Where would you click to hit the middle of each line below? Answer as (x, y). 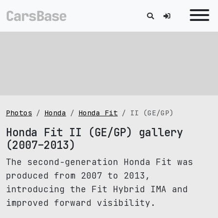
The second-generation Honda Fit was (100, 162)
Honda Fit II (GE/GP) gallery (94, 132)
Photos (19, 113)
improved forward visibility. (81, 203)
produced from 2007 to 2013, (78, 175)
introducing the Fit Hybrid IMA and (97, 189)
